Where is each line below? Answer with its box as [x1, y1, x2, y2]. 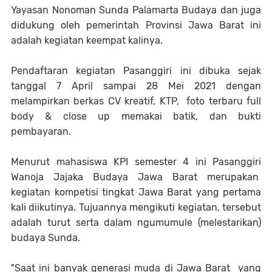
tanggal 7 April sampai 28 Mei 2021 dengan [11, 80, 261, 92]
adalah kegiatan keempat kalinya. [11, 34, 163, 46]
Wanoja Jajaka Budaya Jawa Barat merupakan [11, 171, 261, 183]
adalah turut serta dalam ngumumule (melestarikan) [11, 216, 261, 228]
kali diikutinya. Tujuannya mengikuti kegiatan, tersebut [11, 201, 261, 213]
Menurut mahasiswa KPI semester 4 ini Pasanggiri [11, 155, 261, 168]
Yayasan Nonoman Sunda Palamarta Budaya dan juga [11, 4, 261, 16]
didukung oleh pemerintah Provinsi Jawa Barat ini [11, 19, 261, 31]
